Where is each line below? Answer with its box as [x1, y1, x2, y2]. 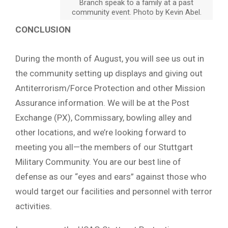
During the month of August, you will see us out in [15, 53, 204, 64]
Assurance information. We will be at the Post [15, 97, 189, 108]
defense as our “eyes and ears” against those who [15, 171, 207, 182]
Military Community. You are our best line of [15, 156, 181, 167]
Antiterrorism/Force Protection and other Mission [15, 82, 205, 93]
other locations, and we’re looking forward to [15, 127, 186, 137]
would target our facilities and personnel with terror [15, 186, 212, 196]
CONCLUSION [15, 24, 71, 35]
